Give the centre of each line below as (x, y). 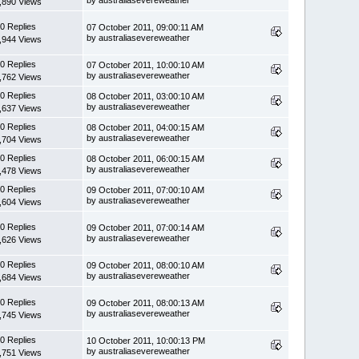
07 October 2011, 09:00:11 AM (145, 27)
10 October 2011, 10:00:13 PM (146, 340)
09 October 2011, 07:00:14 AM (146, 227)
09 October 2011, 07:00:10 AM (146, 190)
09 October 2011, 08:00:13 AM (146, 303)
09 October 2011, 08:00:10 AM (146, 265)
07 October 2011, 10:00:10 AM (146, 65)
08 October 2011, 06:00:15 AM (146, 158)
